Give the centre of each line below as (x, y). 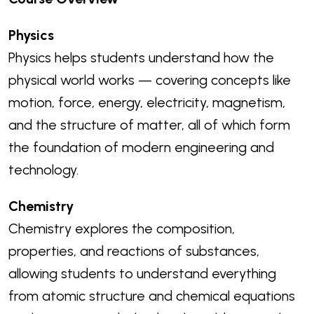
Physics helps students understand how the (141, 58)
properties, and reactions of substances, (134, 251)
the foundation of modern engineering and (141, 148)
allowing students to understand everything (142, 274)
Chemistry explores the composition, (122, 229)
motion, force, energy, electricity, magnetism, (147, 103)
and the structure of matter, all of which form (149, 125)
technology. (43, 170)
